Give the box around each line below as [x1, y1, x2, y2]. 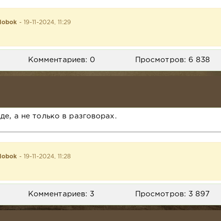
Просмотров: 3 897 [135, 190, 210, 197]
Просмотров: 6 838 [135, 56, 210, 63]
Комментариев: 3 [28, 190, 95, 197]
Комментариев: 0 [28, 56, 96, 63]
